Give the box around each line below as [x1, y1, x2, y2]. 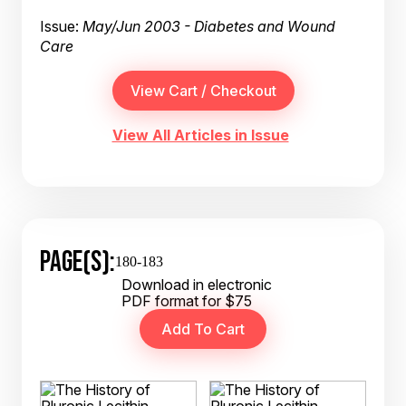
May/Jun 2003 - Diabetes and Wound [82, 17, 335, 35]
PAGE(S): [40, 245, 115, 277]
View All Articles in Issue [111, 126, 289, 144]
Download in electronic [121, 275, 272, 294]
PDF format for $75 [121, 292, 252, 310]
